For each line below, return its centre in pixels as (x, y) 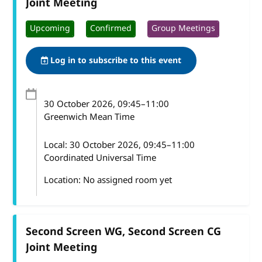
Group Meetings (184, 29)
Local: (57, 145)
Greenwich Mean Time (89, 117)
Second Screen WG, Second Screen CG (124, 231)
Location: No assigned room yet (108, 180)
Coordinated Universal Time (100, 158)
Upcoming (50, 29)
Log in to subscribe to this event (115, 60)
